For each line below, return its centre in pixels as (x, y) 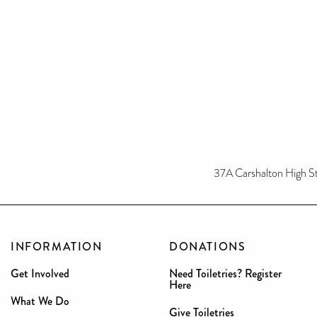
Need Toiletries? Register (225, 273)
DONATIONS (208, 246)
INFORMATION (57, 246)
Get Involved (40, 273)
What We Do (40, 301)
